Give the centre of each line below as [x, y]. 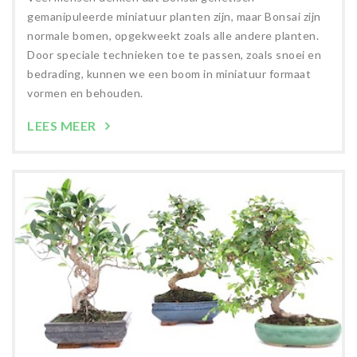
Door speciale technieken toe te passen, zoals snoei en [174, 55]
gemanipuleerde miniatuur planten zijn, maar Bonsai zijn [174, 17]
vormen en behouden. [85, 93]
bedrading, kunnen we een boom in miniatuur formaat [169, 74]
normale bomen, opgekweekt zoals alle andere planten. [173, 36]
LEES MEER [63, 126]
